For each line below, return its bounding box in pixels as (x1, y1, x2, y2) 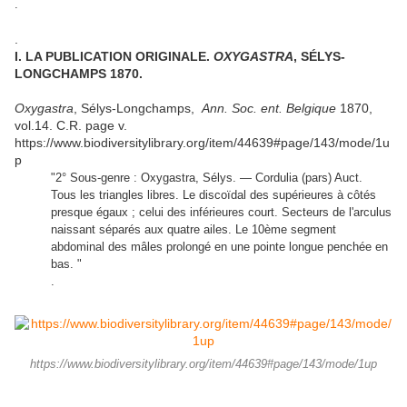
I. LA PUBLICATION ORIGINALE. (15, 49, 213, 65)
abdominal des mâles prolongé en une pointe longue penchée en (51, 240, 388, 254)
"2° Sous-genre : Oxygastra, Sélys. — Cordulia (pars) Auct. (51, 171, 366, 185)
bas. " (51, 257, 82, 272)
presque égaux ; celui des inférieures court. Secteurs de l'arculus (51, 205, 392, 220)
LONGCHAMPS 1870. (15, 66, 143, 82)
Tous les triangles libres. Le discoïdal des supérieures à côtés (51, 188, 376, 203)
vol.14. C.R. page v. (15, 118, 127, 134)
